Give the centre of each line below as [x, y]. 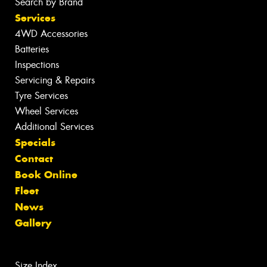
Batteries [32, 49]
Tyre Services [41, 95]
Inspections [37, 64]
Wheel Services [46, 111]
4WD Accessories [51, 33]
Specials [35, 142]
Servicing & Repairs [55, 80]
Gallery [33, 223]
